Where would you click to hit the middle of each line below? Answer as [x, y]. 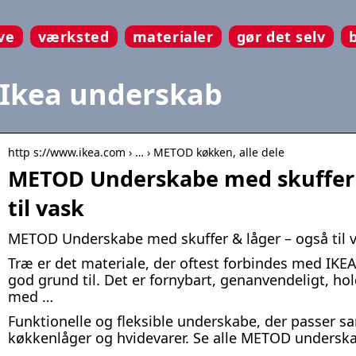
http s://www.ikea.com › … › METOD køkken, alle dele [146, 153]
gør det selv [281, 37]
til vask [46, 208]
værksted [74, 37]
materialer [173, 37]
